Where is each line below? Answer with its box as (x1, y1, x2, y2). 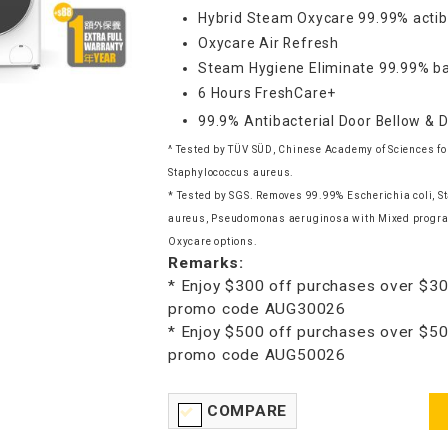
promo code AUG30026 (168, 299, 346, 318)
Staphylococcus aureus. (168, 166, 295, 178)
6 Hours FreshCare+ (198, 84, 337, 101)
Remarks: (168, 253, 244, 272)
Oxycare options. (168, 235, 258, 247)
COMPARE (206, 401, 288, 420)
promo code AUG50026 (168, 345, 346, 364)
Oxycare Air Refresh (198, 34, 339, 51)
